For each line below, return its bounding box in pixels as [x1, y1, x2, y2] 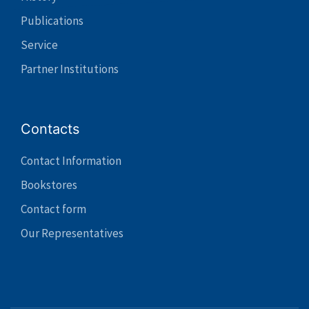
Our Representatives [21, 225, 123, 241]
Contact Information [21, 152, 121, 168]
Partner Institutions [21, 61, 119, 77]
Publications [21, 12, 83, 28]
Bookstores [21, 177, 77, 192]
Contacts [21, 120, 79, 137]
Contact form [21, 201, 86, 217]
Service [21, 37, 58, 52]
